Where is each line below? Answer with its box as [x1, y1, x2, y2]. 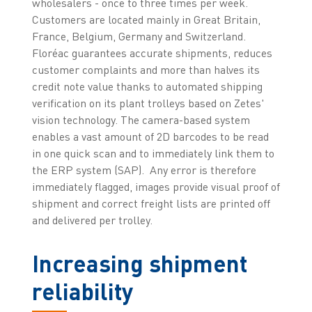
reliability [31, 276, 133, 305]
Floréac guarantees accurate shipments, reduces [31, 45, 272, 60]
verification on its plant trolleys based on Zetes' [31, 95, 264, 110]
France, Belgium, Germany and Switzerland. [31, 29, 246, 43]
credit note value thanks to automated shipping [31, 79, 263, 93]
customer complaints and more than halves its [31, 62, 260, 77]
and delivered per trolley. [31, 212, 153, 227]
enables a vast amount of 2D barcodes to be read [31, 129, 269, 143]
